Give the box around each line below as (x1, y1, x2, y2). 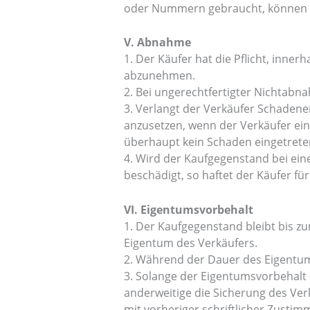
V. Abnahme (123, 35, 191, 51)
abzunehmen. (123, 68, 195, 84)
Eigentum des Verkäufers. (123, 235, 257, 250)
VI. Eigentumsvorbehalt (123, 202, 253, 217)
